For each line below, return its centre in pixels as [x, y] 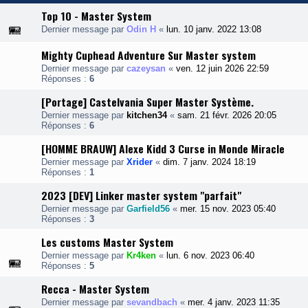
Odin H [141, 29]
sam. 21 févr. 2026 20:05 [227, 115]
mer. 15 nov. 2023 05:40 [228, 209]
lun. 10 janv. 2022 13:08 [214, 29]
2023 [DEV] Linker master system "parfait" [141, 195]
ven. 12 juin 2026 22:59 [222, 68]
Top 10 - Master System [96, 16]
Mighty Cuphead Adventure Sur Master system [148, 55]
